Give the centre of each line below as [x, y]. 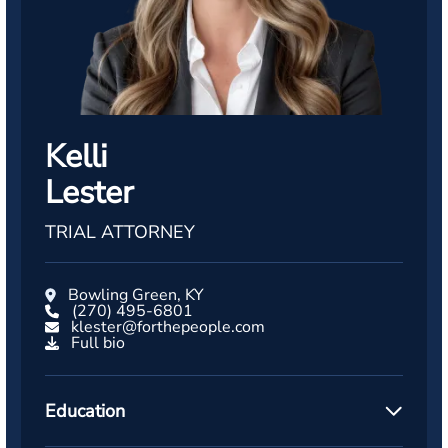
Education [85, 411]
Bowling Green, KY [136, 295]
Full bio [98, 343]
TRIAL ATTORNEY [120, 232]
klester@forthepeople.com [168, 327]
